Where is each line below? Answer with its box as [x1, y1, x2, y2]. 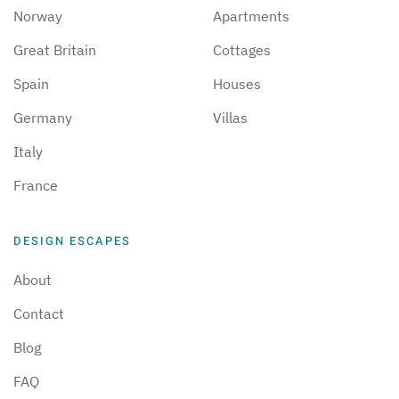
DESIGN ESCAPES [13, 232, 131, 250]
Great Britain [13, 41, 96, 60]
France [13, 176, 58, 195]
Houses [213, 75, 261, 94]
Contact [13, 305, 64, 323]
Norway [13, 7, 62, 26]
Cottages [213, 41, 271, 60]
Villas [213, 109, 248, 127]
